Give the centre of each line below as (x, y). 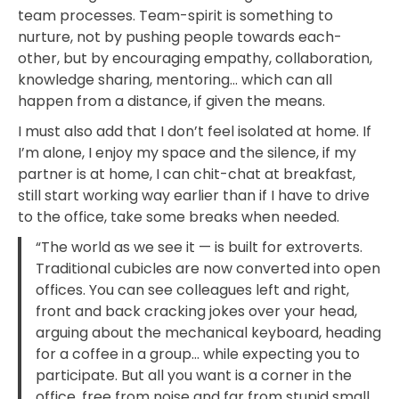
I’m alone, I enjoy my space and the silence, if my (187, 153)
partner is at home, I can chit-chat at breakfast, (187, 175)
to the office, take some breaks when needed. (179, 217)
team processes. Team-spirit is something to (175, 16)
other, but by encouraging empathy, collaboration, (195, 59)
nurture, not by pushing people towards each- (180, 37)
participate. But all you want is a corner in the (194, 376)
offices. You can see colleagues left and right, (192, 290)
